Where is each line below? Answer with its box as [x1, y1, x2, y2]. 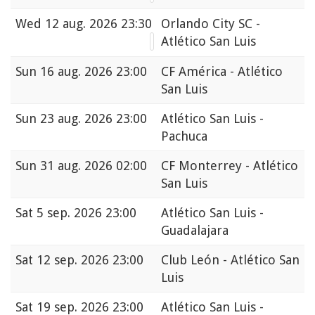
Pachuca [161, 129, 207, 144]
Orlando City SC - [161, 16, 260, 32]
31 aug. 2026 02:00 [40, 158, 147, 174]
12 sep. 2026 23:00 [37, 252, 143, 268]
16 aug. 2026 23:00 [40, 64, 147, 79]
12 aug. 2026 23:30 [45, 16, 152, 32]
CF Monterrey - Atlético [161, 158, 298, 174]
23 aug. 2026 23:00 [40, 111, 147, 127]
